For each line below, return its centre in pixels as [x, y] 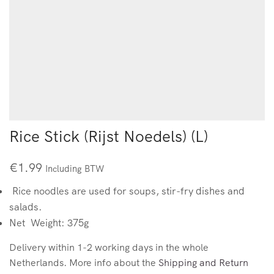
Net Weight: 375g [49, 223]
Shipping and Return [203, 263]
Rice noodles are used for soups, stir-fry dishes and [127, 191]
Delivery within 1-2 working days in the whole [109, 247]
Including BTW [75, 169]
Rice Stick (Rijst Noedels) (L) [109, 136]
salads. [26, 207]
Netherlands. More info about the [84, 263]
